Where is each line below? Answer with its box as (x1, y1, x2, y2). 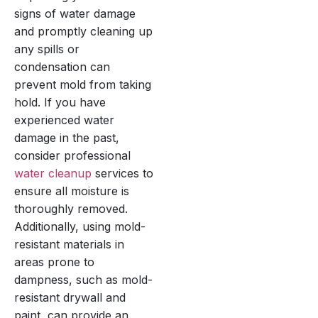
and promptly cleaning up (14, 23, 153, 38)
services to (92, 165, 153, 180)
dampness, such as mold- (14, 272, 153, 287)
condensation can (14, 59, 110, 74)
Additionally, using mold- (14, 219, 146, 234)
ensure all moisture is (14, 183, 129, 198)
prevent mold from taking (14, 77, 151, 92)
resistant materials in (14, 236, 124, 251)
